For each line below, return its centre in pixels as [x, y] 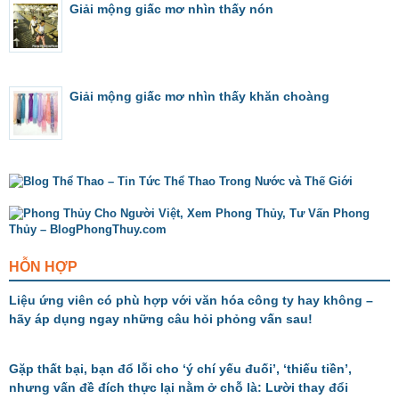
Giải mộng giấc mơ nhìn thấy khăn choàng [199, 96]
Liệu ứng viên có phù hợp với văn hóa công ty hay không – [191, 300]
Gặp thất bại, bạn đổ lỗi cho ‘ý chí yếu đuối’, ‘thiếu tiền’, [180, 368]
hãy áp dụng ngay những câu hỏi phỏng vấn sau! [161, 318]
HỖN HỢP [43, 266]
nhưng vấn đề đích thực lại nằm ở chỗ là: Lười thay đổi [179, 387]
